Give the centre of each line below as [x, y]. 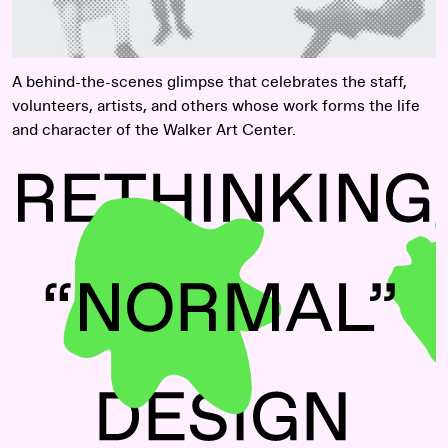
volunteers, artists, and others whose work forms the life [216, 105]
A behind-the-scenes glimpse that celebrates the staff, [209, 81]
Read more [51, 177]
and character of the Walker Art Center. [154, 129]
